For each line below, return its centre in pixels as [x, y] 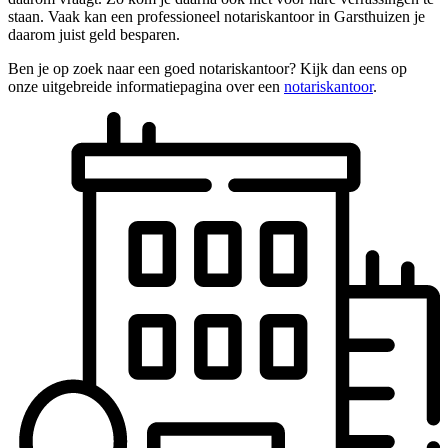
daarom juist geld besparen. [94, 34]
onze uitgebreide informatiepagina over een [146, 86]
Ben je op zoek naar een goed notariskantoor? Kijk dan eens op [207, 68]
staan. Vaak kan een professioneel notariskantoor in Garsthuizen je [216, 16]
